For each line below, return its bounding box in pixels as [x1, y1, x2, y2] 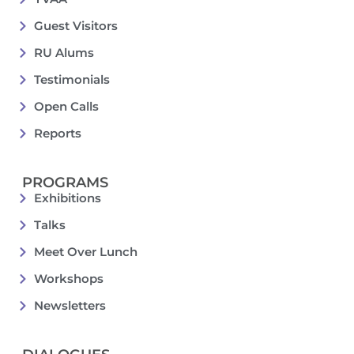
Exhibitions [33, 190, 101, 205]
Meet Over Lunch [33, 243, 137, 259]
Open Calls [33, 98, 99, 114]
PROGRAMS [22, 173, 108, 191]
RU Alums [33, 44, 94, 60]
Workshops [33, 270, 104, 286]
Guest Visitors [33, 17, 118, 33]
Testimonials [33, 71, 110, 87]
